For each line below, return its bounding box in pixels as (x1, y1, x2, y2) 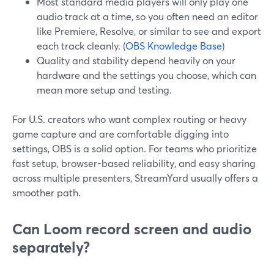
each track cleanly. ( (37, 39, 125, 52)
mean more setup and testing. (37, 83, 172, 96)
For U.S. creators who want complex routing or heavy (12, 113, 246, 125)
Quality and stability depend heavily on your (37, 54, 235, 67)
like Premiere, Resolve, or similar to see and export (37, 24, 261, 37)
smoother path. (12, 186, 81, 199)
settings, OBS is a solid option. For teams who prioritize (12, 142, 257, 155)
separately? (12, 237, 90, 257)
